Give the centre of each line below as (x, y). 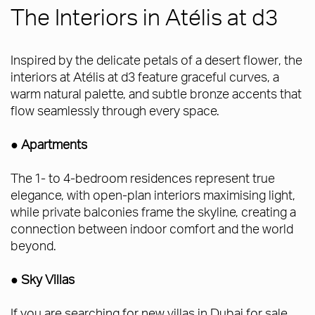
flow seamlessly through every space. (115, 110)
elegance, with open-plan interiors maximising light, (153, 195)
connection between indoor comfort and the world (152, 229)
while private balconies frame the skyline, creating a (153, 212)
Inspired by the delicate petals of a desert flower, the (156, 60)
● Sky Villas (43, 279)
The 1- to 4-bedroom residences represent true (143, 178)
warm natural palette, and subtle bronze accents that (156, 94)
